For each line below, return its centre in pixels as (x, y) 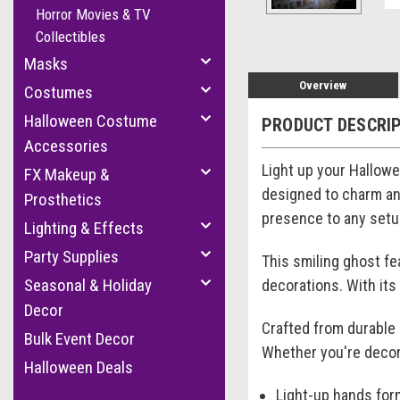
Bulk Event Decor (79, 339)
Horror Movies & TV (93, 14)
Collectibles (71, 37)
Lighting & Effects (84, 228)
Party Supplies (71, 257)
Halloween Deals (79, 367)
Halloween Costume (91, 121)
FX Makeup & (67, 175)
